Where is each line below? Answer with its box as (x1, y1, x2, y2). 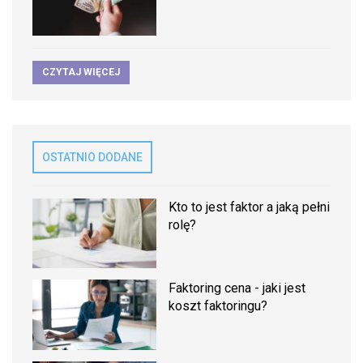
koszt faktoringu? (169, 298, 268, 314)
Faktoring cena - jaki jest (169, 280, 306, 297)
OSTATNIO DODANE (42, 151, 143, 164)
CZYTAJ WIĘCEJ (42, 66, 120, 79)
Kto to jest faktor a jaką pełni (169, 199, 331, 216)
